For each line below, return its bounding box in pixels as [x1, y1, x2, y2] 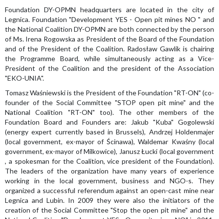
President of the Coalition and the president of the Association [5, 64, 214, 72]
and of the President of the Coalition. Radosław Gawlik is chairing [5, 44, 214, 53]
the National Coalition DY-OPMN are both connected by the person [5, 25, 214, 33]
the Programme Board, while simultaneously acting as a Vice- [5, 54, 214, 63]
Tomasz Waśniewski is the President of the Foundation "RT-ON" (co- [5, 88, 214, 97]
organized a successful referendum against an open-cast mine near [5, 186, 214, 195]
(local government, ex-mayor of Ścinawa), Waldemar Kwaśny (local [5, 137, 214, 146]
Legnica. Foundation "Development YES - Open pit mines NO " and [5, 15, 214, 23]
